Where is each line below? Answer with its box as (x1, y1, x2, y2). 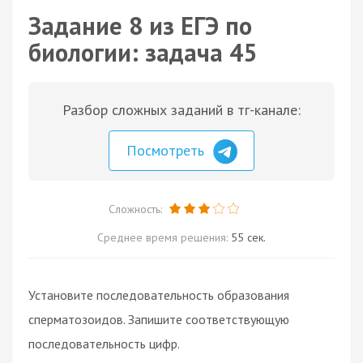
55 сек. (231, 229, 266, 245)
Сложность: (108, 201, 165, 216)
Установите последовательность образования (28, 286, 289, 303)
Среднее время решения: (97, 229, 231, 245)
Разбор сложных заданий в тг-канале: (62, 100, 301, 119)
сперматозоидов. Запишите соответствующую (28, 310, 289, 327)
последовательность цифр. (28, 335, 180, 352)
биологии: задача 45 (28, 36, 257, 68)
